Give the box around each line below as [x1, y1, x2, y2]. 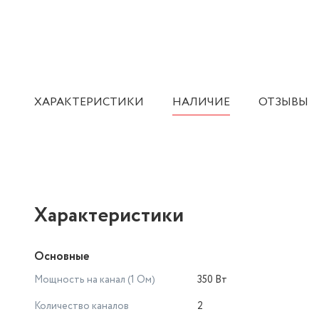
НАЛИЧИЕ [172, 94, 230, 110]
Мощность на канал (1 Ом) [34, 273, 155, 287]
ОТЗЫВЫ [258, 94, 308, 110]
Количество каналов [34, 299, 129, 313]
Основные [34, 249, 89, 265]
